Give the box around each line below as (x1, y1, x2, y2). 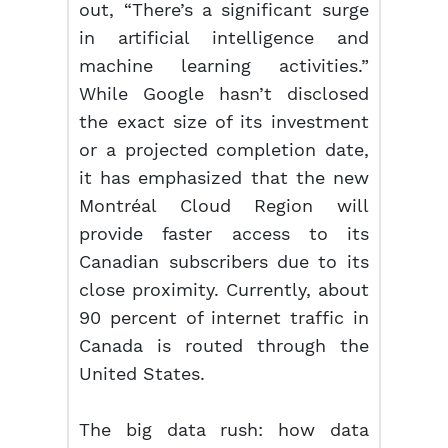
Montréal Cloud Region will (79, 195, 369, 216)
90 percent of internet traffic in (79, 307, 369, 328)
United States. (79, 363, 206, 384)
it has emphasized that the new (79, 167, 369, 188)
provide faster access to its (79, 223, 369, 244)
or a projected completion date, (79, 139, 369, 160)
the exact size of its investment (79, 111, 369, 132)
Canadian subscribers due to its (79, 251, 369, 272)
